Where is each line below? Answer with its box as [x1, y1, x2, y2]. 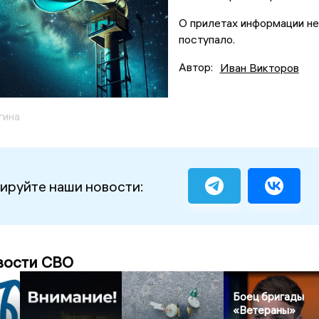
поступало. [178, 32, 238, 47]
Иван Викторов [219, 60, 299, 75]
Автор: [178, 60, 213, 75]
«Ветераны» [233, 303, 296, 317]
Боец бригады [233, 289, 305, 303]
